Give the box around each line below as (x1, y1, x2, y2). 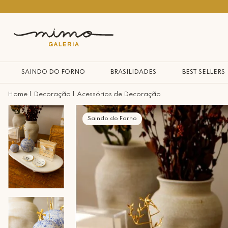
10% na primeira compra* (98, 3, 179, 10)
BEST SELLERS (182, 69, 225, 75)
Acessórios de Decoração (77, 91, 161, 98)
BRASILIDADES (110, 69, 157, 75)
